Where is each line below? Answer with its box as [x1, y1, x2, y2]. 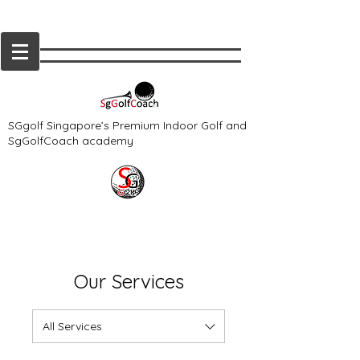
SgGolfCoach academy [8, 133, 133, 148]
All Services [43, 318, 102, 333]
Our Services [73, 269, 184, 293]
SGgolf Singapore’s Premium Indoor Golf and [8, 118, 247, 133]
